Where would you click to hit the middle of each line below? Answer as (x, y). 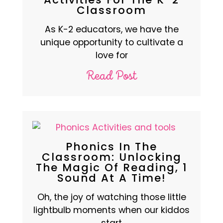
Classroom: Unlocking (111, 157)
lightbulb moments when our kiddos (111, 210)
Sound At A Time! (111, 178)
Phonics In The (111, 146)
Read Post (111, 76)
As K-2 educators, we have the (111, 29)
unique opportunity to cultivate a (111, 42)
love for (111, 55)
